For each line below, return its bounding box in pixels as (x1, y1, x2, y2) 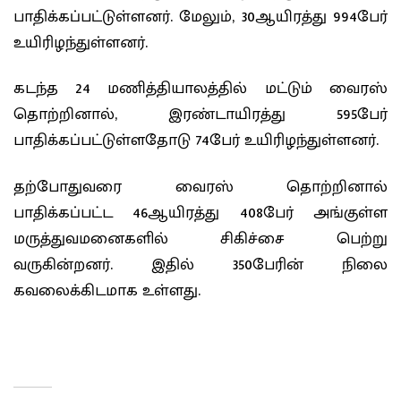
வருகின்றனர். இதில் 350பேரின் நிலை (13, 251, 388, 278)
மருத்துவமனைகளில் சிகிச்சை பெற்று (13, 225, 388, 252)
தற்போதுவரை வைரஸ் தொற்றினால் (13, 173, 388, 200)
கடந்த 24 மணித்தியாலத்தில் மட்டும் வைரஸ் (13, 75, 388, 103)
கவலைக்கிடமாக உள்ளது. (13, 277, 200, 304)
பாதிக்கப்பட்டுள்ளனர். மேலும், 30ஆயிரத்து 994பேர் (13, 3, 388, 30)
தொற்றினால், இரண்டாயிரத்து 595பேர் (13, 101, 388, 129)
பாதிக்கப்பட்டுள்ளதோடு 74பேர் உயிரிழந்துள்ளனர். (13, 127, 379, 155)
